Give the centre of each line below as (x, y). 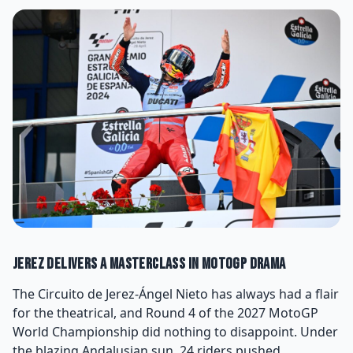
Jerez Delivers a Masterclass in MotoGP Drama (149, 264)
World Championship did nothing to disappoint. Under (175, 332)
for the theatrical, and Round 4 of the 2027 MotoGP (165, 313)
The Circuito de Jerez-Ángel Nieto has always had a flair (176, 294)
